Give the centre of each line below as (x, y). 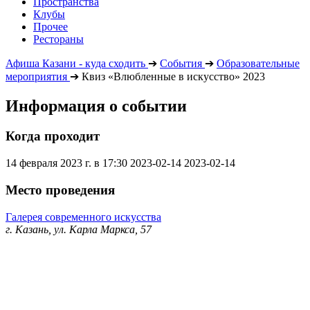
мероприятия (36, 76)
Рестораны (58, 39)
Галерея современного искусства (83, 217)
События (181, 63)
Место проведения (60, 190)
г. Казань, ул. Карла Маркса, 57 (79, 229)
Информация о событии (96, 106)
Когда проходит (53, 136)
